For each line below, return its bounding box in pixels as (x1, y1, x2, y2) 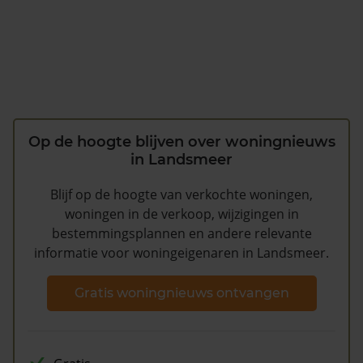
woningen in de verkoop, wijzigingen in (64, 205, 299, 224)
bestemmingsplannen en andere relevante (51, 224, 312, 243)
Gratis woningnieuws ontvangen (74, 284, 289, 301)
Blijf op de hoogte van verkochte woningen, (50, 186, 313, 204)
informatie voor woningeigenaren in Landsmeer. (34, 244, 329, 263)
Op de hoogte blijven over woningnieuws (28, 133, 335, 152)
